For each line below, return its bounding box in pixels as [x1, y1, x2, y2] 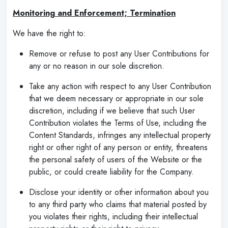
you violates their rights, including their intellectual [29, 210, 198, 222]
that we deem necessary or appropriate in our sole [29, 92, 204, 104]
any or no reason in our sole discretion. [29, 60, 164, 72]
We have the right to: [13, 27, 86, 39]
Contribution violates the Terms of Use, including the [29, 117, 207, 129]
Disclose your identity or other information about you [29, 186, 209, 198]
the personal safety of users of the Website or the [29, 153, 202, 165]
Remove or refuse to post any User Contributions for [29, 47, 209, 60]
